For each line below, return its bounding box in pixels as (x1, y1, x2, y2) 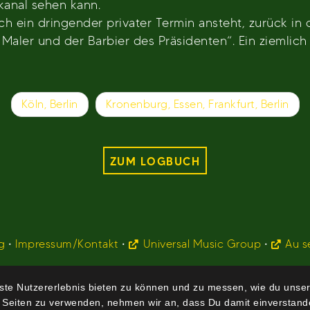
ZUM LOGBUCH (109, 154, 201, 168)
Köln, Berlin (21, 98, 78, 111)
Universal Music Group (143, 237, 262, 250)
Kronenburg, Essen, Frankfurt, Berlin (105, 98, 289, 111)
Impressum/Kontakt (15, 237, 119, 250)
